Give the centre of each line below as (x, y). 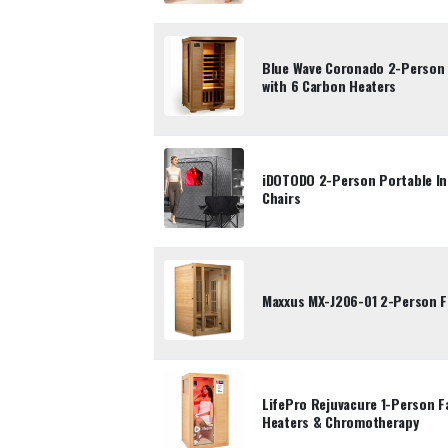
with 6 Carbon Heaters (329, 85)
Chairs (281, 197)
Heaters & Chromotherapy (340, 421)
